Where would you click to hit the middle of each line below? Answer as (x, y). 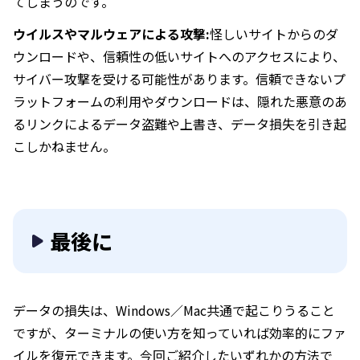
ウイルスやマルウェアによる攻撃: (111, 33)
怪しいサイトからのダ (274, 33)
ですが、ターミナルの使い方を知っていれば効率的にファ (180, 332)
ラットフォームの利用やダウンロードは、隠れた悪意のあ (180, 101)
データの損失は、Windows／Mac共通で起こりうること (174, 310)
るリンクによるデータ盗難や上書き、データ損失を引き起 (180, 123)
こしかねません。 (64, 146)
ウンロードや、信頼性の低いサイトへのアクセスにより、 (179, 56)
